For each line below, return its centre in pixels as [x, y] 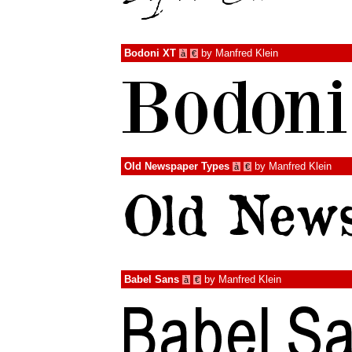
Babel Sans [152, 279]
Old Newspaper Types [177, 166]
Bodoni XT [150, 53]
